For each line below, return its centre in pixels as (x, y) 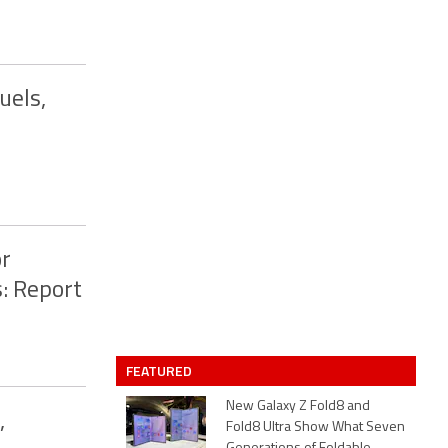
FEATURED (160, 370)
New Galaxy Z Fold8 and (298, 406)
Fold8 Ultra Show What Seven (315, 427)
